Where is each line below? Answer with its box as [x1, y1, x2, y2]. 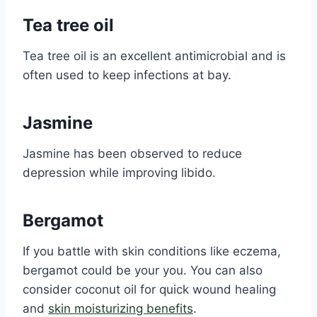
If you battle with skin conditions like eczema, [23, 244, 281, 259]
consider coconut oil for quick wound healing [23, 282, 276, 297]
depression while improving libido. [23, 166, 216, 180]
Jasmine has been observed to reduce [23, 146, 242, 161]
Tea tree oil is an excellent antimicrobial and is [23, 49, 286, 64]
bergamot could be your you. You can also [23, 263, 263, 278]
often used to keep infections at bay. [23, 68, 231, 83]
